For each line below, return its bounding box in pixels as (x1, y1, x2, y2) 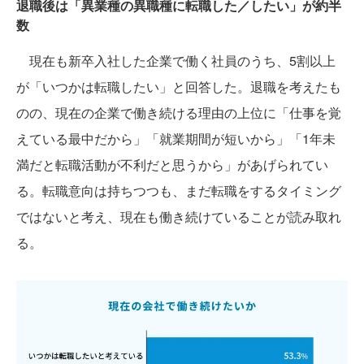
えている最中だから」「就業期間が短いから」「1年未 (16, 128, 336, 148)
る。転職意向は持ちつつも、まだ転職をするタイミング (16, 180, 341, 200)
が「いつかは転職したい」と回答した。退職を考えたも (16, 76, 341, 96)
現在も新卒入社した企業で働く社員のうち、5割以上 (16, 50, 336, 70)
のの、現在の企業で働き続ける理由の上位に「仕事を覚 (16, 102, 341, 122)
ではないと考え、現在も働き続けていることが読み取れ (16, 206, 341, 226)
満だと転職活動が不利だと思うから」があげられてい (16, 154, 328, 174)
